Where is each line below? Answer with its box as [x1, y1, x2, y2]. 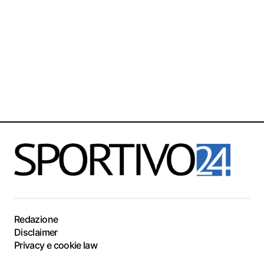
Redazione [14, 213, 58, 225]
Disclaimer [14, 226, 58, 238]
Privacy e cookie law [14, 239, 98, 251]
